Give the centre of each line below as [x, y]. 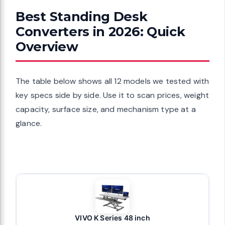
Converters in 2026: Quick [100, 31]
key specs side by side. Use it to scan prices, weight [113, 95]
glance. [29, 123]
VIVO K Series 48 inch [113, 217]
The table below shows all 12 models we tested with [113, 81]
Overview [47, 46]
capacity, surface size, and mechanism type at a [106, 109]
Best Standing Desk [82, 16]
